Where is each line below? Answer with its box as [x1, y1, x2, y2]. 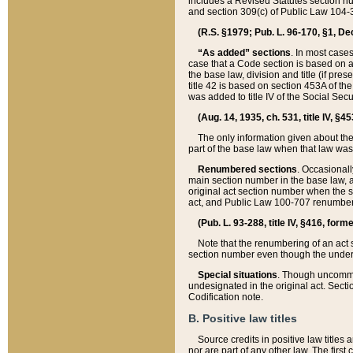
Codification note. [188, 291, 263, 303]
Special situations [198, 269, 277, 281]
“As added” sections [198, 46, 291, 58]
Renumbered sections [198, 163, 297, 175]
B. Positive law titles [188, 311, 297, 325]
